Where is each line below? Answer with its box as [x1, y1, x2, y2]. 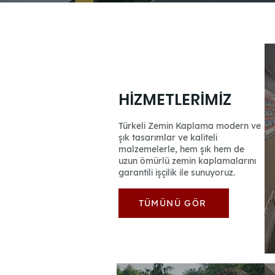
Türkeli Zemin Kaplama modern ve [118, 120, 261, 131]
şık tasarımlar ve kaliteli [118, 132, 217, 143]
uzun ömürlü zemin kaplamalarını [118, 155, 256, 166]
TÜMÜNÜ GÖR [138, 198, 207, 209]
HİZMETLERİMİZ [118, 89, 231, 110]
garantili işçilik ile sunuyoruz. [118, 167, 235, 178]
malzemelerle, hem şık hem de [118, 144, 244, 155]
